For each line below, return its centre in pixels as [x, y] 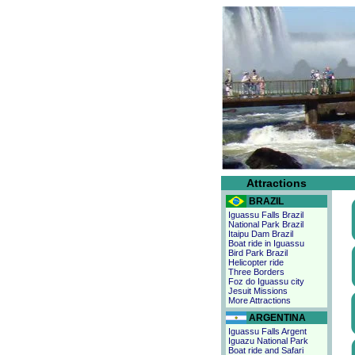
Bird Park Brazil [258, 253]
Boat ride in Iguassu [266, 243]
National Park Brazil [266, 224]
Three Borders [256, 272]
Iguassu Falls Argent [267, 331]
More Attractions [260, 300]
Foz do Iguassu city [266, 281]
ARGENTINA [277, 318]
